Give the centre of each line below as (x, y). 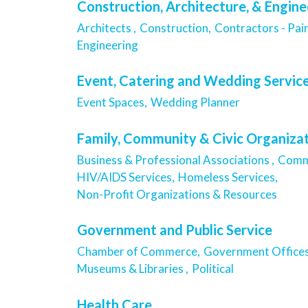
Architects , (107, 27)
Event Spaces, (112, 102)
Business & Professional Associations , (176, 159)
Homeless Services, (228, 177)
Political (213, 269)
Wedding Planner (195, 102)
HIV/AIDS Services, (126, 177)
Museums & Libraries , (133, 269)
